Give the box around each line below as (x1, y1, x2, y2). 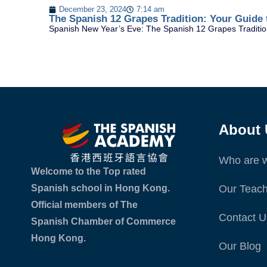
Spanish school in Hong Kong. (31, 183, 170, 194)
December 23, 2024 (59, 5, 126, 14)
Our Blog (219, 240, 261, 253)
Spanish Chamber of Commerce (31, 216, 176, 227)
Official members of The (31, 200, 138, 210)
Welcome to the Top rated (31, 166, 146, 177)
